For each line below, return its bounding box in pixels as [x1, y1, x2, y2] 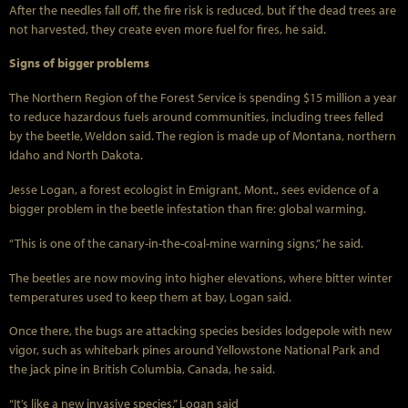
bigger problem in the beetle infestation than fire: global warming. [9, 200, 366, 218]
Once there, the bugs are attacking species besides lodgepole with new [9, 322, 392, 340]
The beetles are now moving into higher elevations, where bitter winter [9, 269, 393, 286]
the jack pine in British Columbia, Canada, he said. [9, 361, 275, 378]
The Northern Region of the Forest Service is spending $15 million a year [9, 89, 397, 107]
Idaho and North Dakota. [9, 147, 143, 164]
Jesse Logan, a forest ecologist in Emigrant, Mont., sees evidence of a [9, 181, 379, 199]
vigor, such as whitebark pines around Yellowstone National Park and [9, 342, 380, 359]
